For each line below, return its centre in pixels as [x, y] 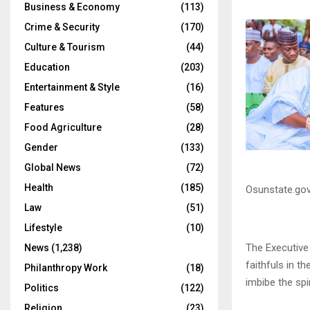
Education [47, 67]
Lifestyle [43, 228]
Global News [53, 168]
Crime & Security [62, 27]
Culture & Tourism [65, 47]
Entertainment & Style [72, 88]
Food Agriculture [63, 128]
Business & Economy [72, 7]
